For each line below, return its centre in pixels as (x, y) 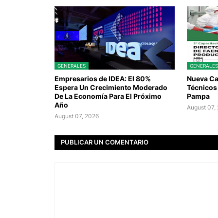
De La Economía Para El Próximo (108, 96)
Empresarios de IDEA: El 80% (103, 78)
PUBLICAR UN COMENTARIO (105, 142)
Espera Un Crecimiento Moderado (111, 87)
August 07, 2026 (77, 116)
